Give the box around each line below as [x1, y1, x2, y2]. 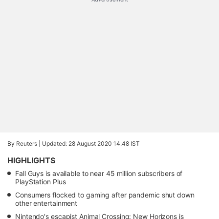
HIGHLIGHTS [7, 155, 55, 165]
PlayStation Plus [15, 177, 66, 186]
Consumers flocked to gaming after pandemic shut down [15, 191, 195, 199]
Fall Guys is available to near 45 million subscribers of [15, 169, 183, 177]
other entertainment [15, 199, 78, 207]
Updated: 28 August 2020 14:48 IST [42, 140, 140, 147]
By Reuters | [7, 140, 42, 147]
